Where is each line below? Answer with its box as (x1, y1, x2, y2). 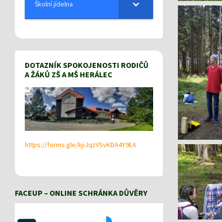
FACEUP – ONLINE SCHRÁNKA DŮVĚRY (15, 187, 147, 198)
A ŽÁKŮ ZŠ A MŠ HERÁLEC (25, 69, 112, 79)
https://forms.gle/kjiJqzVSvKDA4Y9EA (25, 140, 136, 149)
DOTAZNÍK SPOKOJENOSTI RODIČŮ (25, 59, 149, 70)
